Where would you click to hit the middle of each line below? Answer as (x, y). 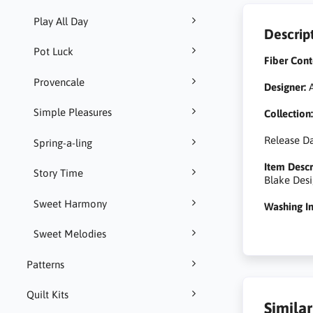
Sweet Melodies (70, 234)
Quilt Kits (47, 295)
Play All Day (60, 21)
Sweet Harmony (70, 203)
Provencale (59, 82)
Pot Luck (53, 52)
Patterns (45, 264)
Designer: (285, 87)
